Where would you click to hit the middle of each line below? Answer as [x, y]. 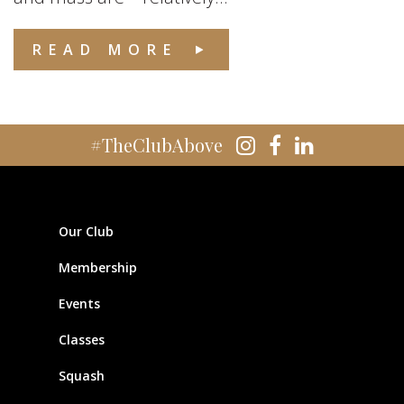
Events [79, 303]
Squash [81, 376]
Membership [97, 267]
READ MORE [105, 50]
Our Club [86, 231]
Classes [81, 340]
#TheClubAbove [156, 145]
